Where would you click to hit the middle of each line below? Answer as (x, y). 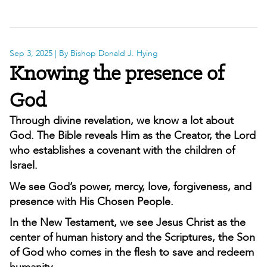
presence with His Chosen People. (91, 201)
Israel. (24, 166)
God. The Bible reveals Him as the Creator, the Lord (133, 136)
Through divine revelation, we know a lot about (122, 121)
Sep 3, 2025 (31, 54)
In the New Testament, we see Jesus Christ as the (128, 223)
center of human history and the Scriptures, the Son (132, 238)
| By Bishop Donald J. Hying (105, 54)
